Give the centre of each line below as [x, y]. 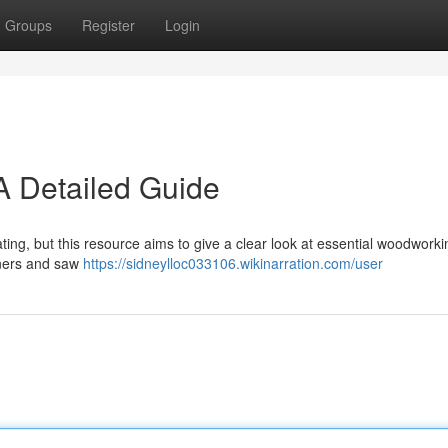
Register [108, 25]
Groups [28, 25]
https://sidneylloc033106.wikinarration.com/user [233, 263]
